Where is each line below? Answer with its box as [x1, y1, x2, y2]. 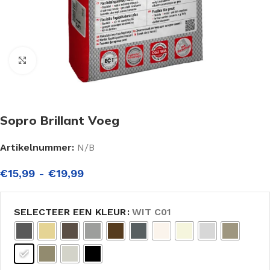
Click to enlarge [36, 55, 105, 66]
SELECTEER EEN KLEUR [14, 206, 126, 218]
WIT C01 [132, 206, 171, 218]
